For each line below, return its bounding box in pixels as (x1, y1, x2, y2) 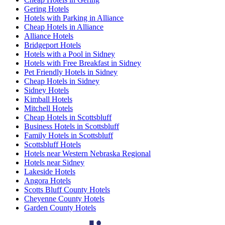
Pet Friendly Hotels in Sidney (24, 68, 118, 76)
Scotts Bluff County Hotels (24, 185, 110, 194)
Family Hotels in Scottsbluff (24, 131, 113, 140)
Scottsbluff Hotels (24, 140, 81, 149)
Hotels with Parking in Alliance (24, 14, 124, 22)
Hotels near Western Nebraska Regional (24, 149, 151, 158)
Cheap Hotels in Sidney (24, 77, 99, 85)
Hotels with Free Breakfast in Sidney (24, 59, 141, 67)
